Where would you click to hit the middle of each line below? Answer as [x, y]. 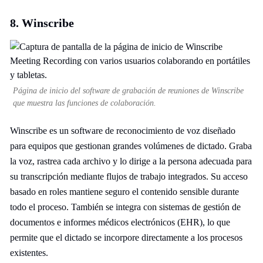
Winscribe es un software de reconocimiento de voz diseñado [123, 131]
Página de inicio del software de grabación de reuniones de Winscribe [128, 91]
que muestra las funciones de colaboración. [85, 103]
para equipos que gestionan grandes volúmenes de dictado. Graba [131, 146]
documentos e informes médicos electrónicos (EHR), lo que [120, 222]
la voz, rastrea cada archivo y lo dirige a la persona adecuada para [131, 161]
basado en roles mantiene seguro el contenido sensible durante [124, 192]
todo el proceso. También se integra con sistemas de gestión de [125, 207]
